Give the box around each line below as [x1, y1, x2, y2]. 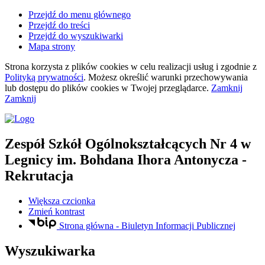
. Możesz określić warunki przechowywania [83, 72, 248, 82]
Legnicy [5, 151, 53, 167]
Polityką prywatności [5, 72, 83, 82]
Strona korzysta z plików [5, 62, 100, 72]
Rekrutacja [5, 167, 73, 183]
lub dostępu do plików [5, 83, 91, 93]
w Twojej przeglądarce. [119, 83, 211, 93]
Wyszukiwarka [5, 243, 95, 259]
